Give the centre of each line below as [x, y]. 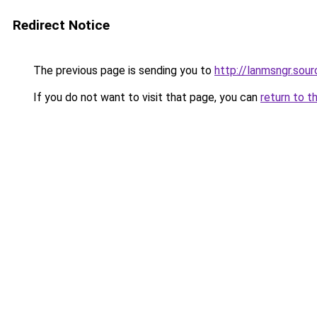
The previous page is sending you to [122, 70]
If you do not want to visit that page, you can [145, 97]
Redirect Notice [61, 25]
